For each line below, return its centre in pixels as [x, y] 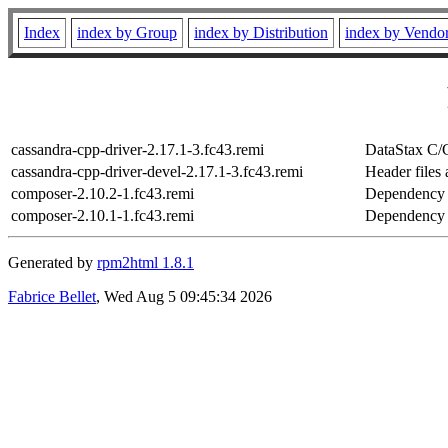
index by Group [127, 32]
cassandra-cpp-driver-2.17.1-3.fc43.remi [137, 149]
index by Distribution [261, 32]
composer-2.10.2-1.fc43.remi [102, 193]
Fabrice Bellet [52, 296]
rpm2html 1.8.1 [145, 262]
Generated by [52, 262]
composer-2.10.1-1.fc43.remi [102, 215]
